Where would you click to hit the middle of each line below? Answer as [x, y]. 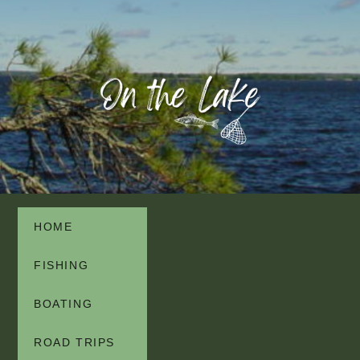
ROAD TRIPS [74, 342]
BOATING [63, 303]
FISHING [61, 265]
